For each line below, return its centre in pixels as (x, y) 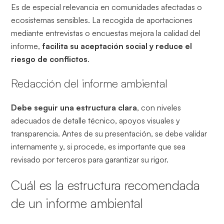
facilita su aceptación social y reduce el (117, 46)
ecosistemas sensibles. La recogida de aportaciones (102, 20)
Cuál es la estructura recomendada (106, 185)
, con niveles (159, 107)
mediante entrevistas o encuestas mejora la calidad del (106, 33)
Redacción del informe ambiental (89, 83)
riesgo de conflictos (49, 59)
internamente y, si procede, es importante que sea (98, 146)
